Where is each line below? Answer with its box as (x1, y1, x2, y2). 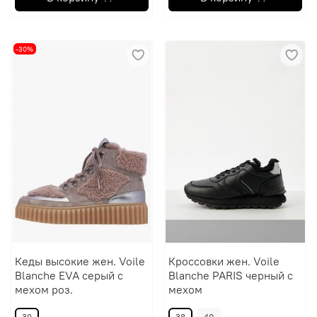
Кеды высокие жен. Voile (14, 253, 145, 268)
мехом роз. (14, 282, 73, 296)
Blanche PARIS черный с (168, 267, 293, 282)
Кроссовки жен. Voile (168, 253, 279, 268)
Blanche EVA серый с (14, 267, 123, 282)
